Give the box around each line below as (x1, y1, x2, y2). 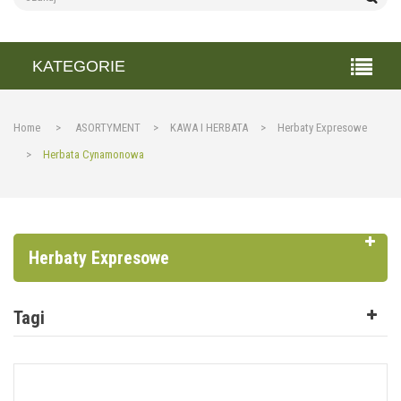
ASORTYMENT (75, 121, 141, 134)
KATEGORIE (32, 57, 125, 75)
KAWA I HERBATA (170, 121, 248, 134)
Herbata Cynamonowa (43, 148, 144, 161)
